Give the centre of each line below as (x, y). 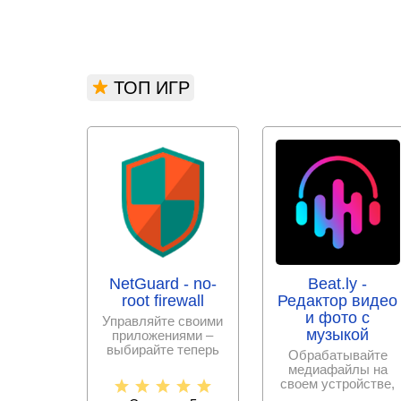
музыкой (338, 334)
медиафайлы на (337, 369)
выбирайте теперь (162, 349)
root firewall (162, 300)
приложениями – (163, 335)
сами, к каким (163, 363)
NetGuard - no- (162, 283)
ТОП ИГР (152, 88)
